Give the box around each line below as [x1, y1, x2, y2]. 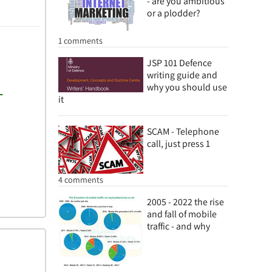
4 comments [58, 174, 103, 185]
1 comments [58, 35, 103, 46]
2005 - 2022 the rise [147, 195, 224, 208]
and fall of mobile [147, 208, 217, 220]
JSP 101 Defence [147, 56, 212, 69]
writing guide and [147, 69, 217, 81]
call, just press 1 [147, 137, 210, 150]
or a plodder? [147, 7, 200, 19]
